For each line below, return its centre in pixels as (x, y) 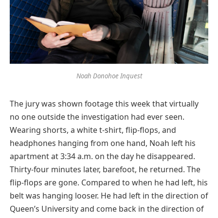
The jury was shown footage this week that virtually (104, 103)
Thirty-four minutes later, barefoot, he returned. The (105, 169)
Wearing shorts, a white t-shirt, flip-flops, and (93, 130)
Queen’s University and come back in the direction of (107, 209)
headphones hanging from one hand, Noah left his (103, 143)
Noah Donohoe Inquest (109, 76)
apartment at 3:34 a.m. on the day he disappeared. (102, 156)
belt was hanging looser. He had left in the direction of (109, 195)
